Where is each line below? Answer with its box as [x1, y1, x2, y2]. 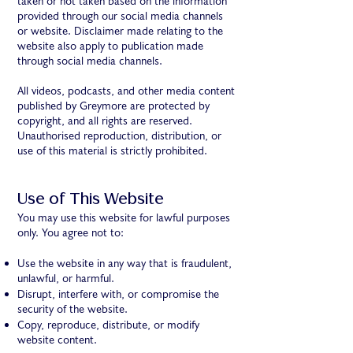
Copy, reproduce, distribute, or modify [17, 318, 199, 333]
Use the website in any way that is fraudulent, [17, 256, 232, 272]
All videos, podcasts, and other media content [17, 84, 235, 99]
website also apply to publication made [17, 39, 203, 54]
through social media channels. [17, 54, 162, 69]
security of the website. [17, 302, 128, 318]
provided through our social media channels [17, 9, 223, 24]
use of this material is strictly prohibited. [17, 143, 207, 159]
